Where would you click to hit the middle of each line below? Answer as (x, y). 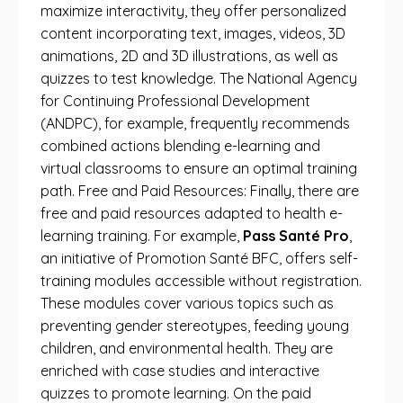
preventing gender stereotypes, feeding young (195, 326)
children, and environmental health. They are (187, 348)
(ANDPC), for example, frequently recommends (195, 123)
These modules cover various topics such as (187, 303)
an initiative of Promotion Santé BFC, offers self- (199, 258)
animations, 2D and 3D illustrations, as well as (189, 56)
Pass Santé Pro (296, 236)
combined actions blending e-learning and (180, 146)
